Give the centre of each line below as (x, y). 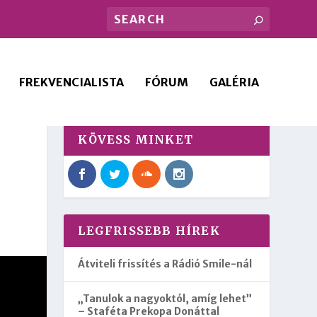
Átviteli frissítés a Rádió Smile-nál (165, 264)
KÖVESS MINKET (136, 139)
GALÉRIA (234, 82)
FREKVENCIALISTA (71, 82)
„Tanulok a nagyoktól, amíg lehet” (165, 299)
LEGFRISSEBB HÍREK (149, 231)
